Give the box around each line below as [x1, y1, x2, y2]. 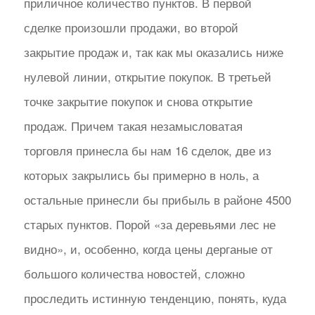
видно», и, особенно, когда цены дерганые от [23, 239, 273, 257]
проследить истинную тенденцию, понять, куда [23, 288, 286, 307]
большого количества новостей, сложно [23, 264, 245, 282]
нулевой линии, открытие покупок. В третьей [23, 67, 271, 85]
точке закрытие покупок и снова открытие [23, 91, 252, 110]
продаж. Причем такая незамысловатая [23, 116, 243, 134]
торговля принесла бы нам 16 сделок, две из [23, 141, 271, 159]
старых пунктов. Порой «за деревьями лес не [23, 214, 276, 233]
